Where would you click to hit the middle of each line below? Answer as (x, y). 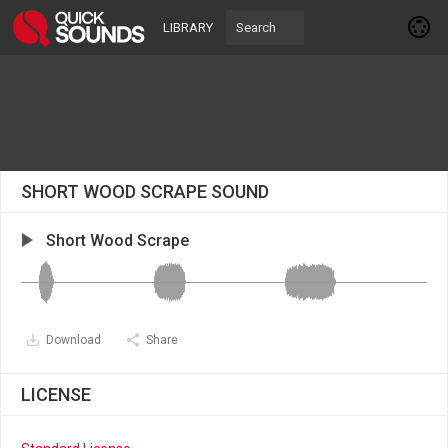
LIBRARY (188, 27)
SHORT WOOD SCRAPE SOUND (145, 191)
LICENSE (56, 394)
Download (73, 340)
